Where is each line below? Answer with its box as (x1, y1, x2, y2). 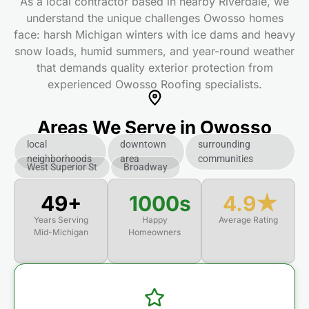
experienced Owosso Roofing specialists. (47, 77, 262, 91)
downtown (119, 138, 166, 150)
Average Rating (219, 215, 278, 226)
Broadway (123, 161, 168, 173)
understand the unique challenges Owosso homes (26, 10, 283, 25)
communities (197, 152, 253, 164)
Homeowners (128, 227, 181, 238)
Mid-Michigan (33, 227, 88, 238)
